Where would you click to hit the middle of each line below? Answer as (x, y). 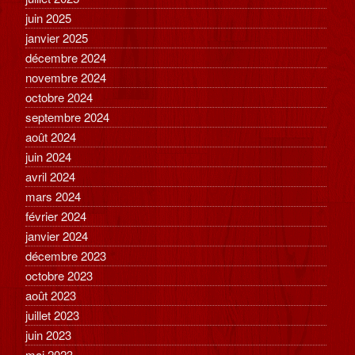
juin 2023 (49, 334)
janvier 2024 (57, 235)
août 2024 (51, 136)
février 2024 (56, 216)
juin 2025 (49, 17)
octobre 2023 (59, 275)
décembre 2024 (66, 57)
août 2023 (51, 295)
